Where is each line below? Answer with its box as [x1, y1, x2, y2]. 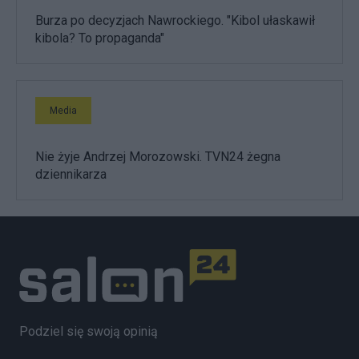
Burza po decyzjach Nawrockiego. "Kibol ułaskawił [35, 12, 315, 28]
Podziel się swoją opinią [19, 324, 158, 340]
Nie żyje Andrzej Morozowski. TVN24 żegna [35, 148, 280, 164]
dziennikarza [35, 166, 107, 182]
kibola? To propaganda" [35, 30, 164, 46]
